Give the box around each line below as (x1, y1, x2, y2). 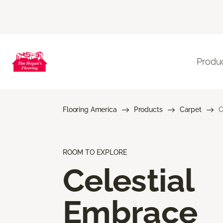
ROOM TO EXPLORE (63, 148, 127, 156)
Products (133, 105, 163, 113)
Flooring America (63, 105, 117, 113)
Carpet (179, 105, 202, 113)
